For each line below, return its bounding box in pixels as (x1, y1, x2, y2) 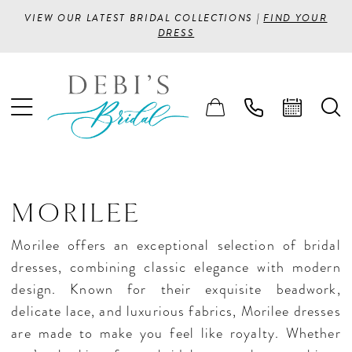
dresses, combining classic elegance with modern (11, 257, 341, 277)
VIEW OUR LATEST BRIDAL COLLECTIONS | (24, 10, 264, 27)
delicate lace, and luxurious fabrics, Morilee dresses (11, 301, 341, 321)
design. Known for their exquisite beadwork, (11, 279, 341, 299)
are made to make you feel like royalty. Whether (11, 323, 341, 343)
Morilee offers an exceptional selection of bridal (11, 235, 341, 255)
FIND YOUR (263, 10, 328, 27)
